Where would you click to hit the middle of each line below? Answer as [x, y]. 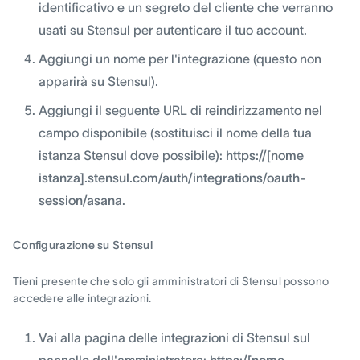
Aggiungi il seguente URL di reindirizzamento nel [180, 110]
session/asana [80, 200]
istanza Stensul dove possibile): [132, 155]
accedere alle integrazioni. [82, 298]
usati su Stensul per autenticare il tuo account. [173, 29]
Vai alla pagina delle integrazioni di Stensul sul [174, 337]
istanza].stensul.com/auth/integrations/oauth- [172, 177]
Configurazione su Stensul [83, 245]
